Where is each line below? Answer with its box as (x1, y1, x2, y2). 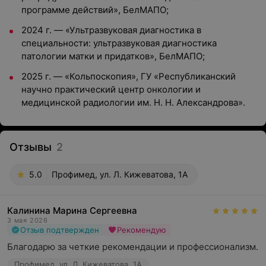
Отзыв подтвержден (20, 225, 99, 235)
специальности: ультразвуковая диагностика (21, 37, 217, 49)
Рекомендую (117, 225, 166, 235)
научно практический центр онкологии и (21, 84, 201, 95)
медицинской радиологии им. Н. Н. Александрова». (21, 97, 245, 108)
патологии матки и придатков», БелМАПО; (21, 50, 205, 62)
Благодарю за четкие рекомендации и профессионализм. (7, 241, 258, 252)
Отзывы (9, 141, 52, 153)
